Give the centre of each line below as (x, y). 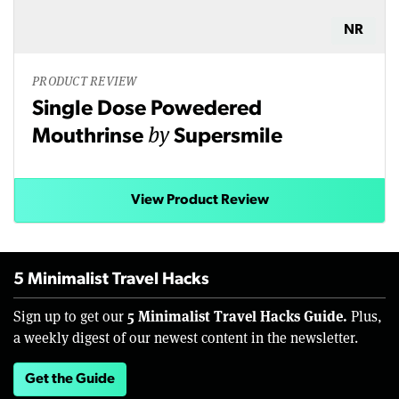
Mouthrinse (90, 138)
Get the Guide (70, 380)
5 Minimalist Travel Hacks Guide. (237, 316)
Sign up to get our (70, 316)
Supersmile (228, 138)
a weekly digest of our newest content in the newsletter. (186, 338)
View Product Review (199, 201)
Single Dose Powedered (147, 110)
